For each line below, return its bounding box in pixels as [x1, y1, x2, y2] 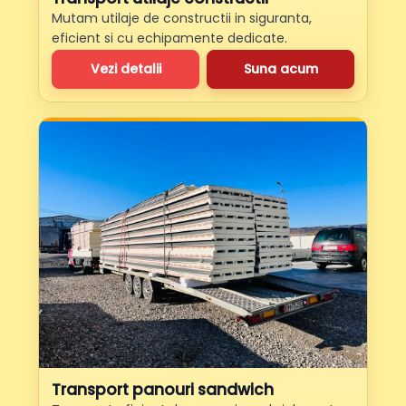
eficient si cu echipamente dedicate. [52, 29, 287, 48]
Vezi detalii [90, 60, 161, 79]
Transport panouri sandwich [52, 378, 274, 401]
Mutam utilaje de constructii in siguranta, [52, 9, 312, 28]
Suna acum [243, 60, 318, 79]
